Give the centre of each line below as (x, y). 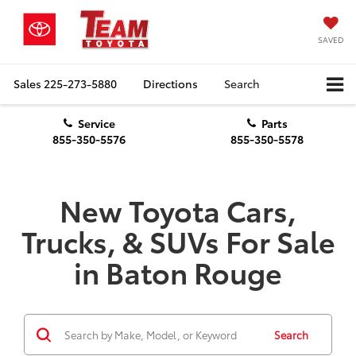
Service (96, 124)
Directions (170, 83)
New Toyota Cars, (178, 210)
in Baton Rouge (178, 272)
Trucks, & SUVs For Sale (178, 241)
